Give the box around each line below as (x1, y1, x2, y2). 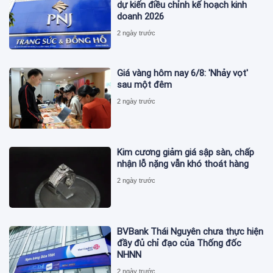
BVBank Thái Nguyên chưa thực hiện (117, 226, 264, 238)
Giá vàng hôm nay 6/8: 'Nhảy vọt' (117, 67, 249, 79)
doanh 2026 (117, 11, 165, 23)
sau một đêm (117, 79, 172, 90)
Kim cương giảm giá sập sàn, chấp (117, 147, 255, 158)
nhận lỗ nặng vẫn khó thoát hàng (117, 158, 249, 170)
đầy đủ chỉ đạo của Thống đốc (117, 238, 242, 249)
